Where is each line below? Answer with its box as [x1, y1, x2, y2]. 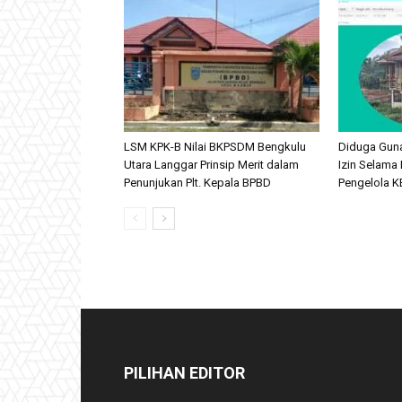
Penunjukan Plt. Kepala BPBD [124, 176, 271, 189]
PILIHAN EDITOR [124, 363, 245, 382]
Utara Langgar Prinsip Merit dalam [124, 158, 299, 171]
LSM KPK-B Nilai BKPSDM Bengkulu [124, 140, 306, 153]
